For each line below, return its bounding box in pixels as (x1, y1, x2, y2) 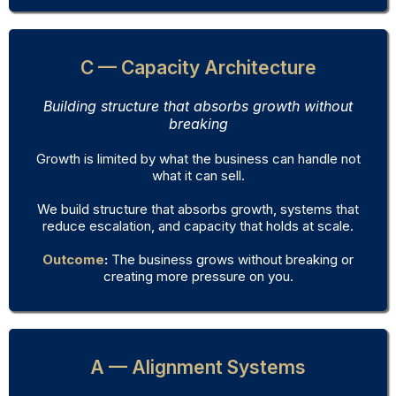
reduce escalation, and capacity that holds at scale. (42, 217, 354, 235)
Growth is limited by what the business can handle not (35, 150, 361, 168)
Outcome (42, 251, 104, 269)
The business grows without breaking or (108, 251, 354, 269)
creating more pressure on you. (103, 268, 293, 286)
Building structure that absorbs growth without (43, 97, 353, 116)
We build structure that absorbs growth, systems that (37, 201, 359, 218)
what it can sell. (151, 167, 245, 185)
